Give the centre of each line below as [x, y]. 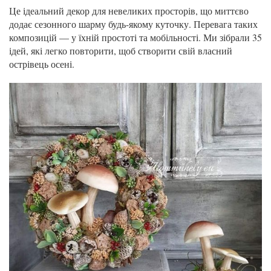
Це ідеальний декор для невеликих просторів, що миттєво [129, 11]
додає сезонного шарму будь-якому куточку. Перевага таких [133, 24]
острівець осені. [42, 64]
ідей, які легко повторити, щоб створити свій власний [121, 51]
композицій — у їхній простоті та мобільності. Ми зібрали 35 [135, 37]
